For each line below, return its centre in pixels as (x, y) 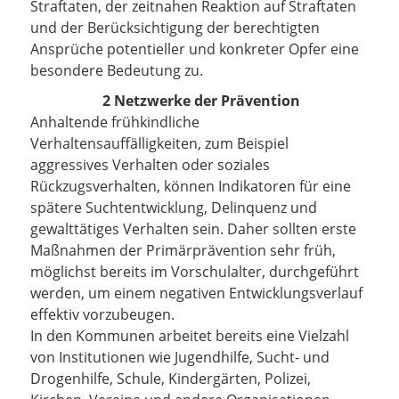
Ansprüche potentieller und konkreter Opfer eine (195, 49)
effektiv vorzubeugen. (102, 314)
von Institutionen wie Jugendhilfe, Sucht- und (180, 357)
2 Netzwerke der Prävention (199, 101)
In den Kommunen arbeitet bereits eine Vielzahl (190, 336)
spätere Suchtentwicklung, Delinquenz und (174, 208)
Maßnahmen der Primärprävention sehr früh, (183, 250)
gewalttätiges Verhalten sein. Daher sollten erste (193, 229)
